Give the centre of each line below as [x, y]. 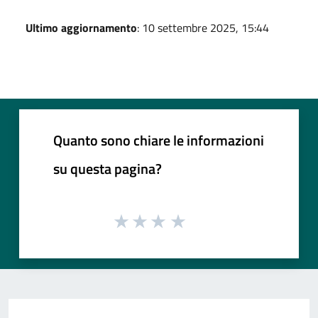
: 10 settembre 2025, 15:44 [203, 27]
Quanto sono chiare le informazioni [159, 140]
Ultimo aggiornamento [81, 27]
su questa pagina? [108, 168]
